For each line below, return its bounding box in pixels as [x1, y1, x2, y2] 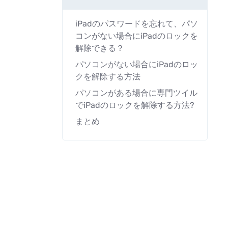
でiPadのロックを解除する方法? [75, 100, 194, 110]
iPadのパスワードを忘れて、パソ [75, 19, 198, 28]
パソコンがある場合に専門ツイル [75, 88, 197, 98]
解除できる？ [75, 43, 124, 53]
